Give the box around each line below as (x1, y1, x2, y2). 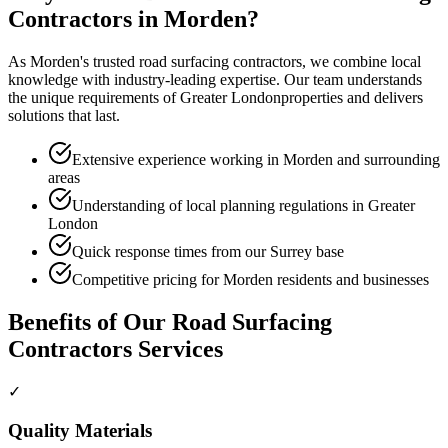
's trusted (80, 52, 139, 70)
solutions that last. (8, 106, 120, 124)
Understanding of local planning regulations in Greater (72, 196, 415, 214)
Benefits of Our (8, 308, 172, 335)
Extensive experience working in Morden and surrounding (72, 150, 440, 168)
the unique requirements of (8, 88, 180, 106)
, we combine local (302, 52, 421, 70)
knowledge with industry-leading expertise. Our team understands (8, 70, 422, 88)
